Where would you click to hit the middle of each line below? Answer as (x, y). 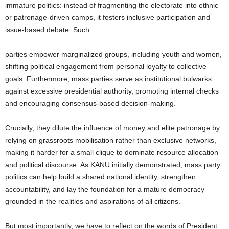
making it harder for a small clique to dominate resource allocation (112, 153)
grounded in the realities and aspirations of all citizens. (93, 202)
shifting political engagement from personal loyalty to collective (106, 67)
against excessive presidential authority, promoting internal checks (112, 91)
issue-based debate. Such (47, 30)
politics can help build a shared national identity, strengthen (100, 177)
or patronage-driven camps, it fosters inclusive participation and (108, 18)
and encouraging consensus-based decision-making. (90, 104)
